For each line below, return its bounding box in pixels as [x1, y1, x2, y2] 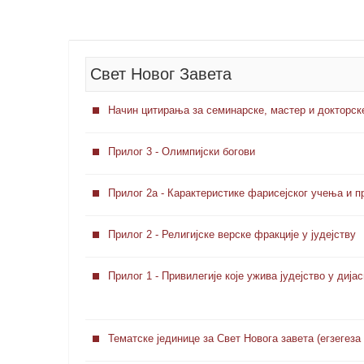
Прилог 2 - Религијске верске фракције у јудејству [107, 227, 356, 240]
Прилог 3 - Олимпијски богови [107, 145, 255, 158]
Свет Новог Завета [89, 64, 232, 83]
